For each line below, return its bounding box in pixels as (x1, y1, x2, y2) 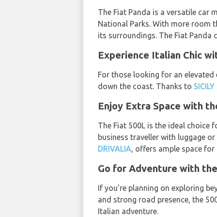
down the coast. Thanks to (98, 81, 194, 91)
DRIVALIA (98, 144, 131, 153)
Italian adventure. (98, 206, 158, 216)
